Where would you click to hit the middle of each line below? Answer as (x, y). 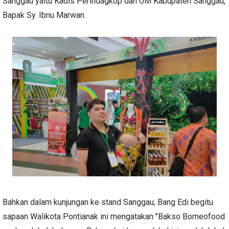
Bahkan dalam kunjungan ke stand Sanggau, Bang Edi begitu (108, 202)
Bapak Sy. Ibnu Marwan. (45, 15)
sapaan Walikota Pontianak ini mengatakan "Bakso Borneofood (114, 216)
